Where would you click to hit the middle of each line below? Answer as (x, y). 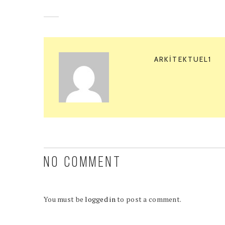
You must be (65, 199)
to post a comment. (148, 199)
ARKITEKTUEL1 (183, 59)
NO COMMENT (83, 163)
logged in (100, 199)
